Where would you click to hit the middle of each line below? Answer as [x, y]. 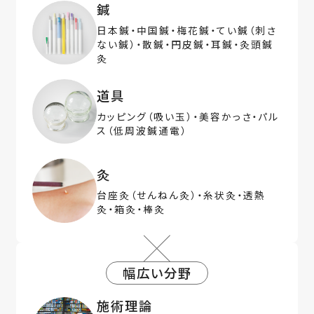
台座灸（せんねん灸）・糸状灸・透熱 [181, 195]
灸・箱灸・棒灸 [131, 209]
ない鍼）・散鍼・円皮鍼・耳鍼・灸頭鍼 [185, 44]
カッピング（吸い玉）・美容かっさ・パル [187, 116]
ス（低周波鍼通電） [142, 130]
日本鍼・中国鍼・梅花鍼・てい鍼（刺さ [186, 30]
